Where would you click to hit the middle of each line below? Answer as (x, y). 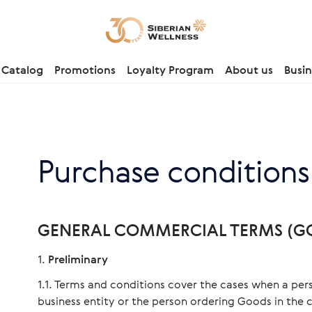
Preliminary (78, 259)
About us (249, 70)
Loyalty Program (170, 70)
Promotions (85, 70)
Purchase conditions (173, 171)
